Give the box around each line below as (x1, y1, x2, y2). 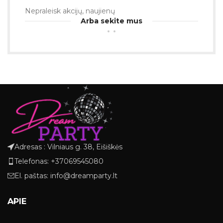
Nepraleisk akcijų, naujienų (25, 6, 115, 15)
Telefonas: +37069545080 (14, 157, 104, 166)
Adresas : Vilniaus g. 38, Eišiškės (14, 142, 122, 152)
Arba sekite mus (81, 16, 143, 25)
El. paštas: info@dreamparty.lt (14, 171, 117, 181)
